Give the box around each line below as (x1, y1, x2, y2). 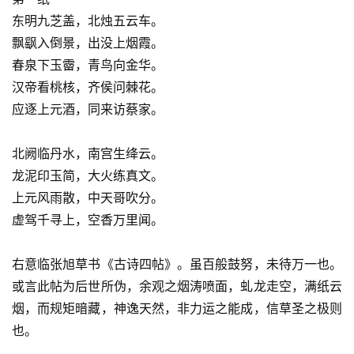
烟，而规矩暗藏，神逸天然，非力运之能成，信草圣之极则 (12, 299, 342, 316)
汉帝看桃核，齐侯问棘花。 (12, 78, 164, 95)
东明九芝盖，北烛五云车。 (12, 12, 164, 28)
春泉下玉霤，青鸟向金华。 (12, 56, 164, 73)
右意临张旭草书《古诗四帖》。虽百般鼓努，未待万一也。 (12, 255, 342, 272)
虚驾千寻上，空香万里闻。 (12, 211, 164, 228)
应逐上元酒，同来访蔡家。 (12, 100, 164, 117)
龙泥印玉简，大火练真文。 (12, 167, 164, 183)
